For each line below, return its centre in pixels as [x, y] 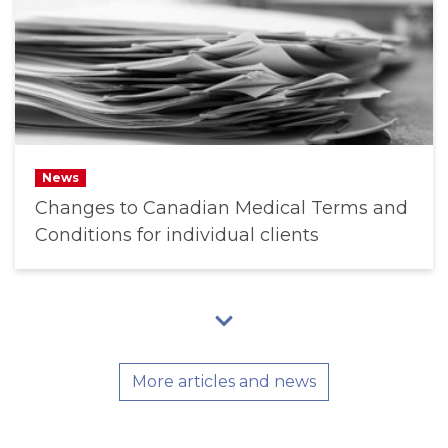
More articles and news [224, 381]
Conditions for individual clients [177, 235]
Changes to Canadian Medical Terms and [221, 208]
